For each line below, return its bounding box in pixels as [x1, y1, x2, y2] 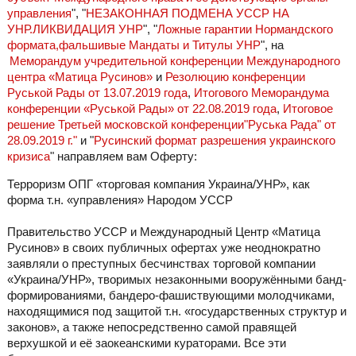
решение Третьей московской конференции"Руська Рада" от [6, 118, 336, 132]
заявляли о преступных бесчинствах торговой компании [6, 257, 315, 271]
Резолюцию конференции [164, 70, 305, 84]
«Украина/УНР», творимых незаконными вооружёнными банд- [6, 273, 346, 287]
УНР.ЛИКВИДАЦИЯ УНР [6, 22, 143, 37]
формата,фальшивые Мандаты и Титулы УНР [6, 38, 261, 52]
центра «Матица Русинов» [6, 70, 153, 84]
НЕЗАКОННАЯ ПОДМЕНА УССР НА [85, 6, 289, 21]
